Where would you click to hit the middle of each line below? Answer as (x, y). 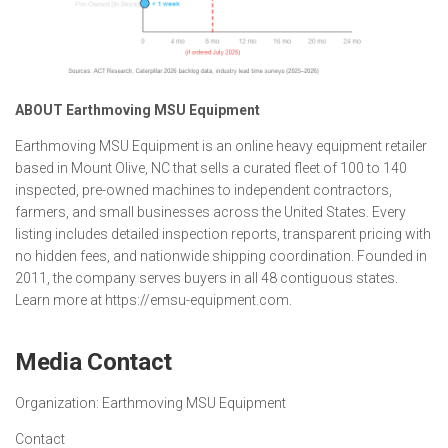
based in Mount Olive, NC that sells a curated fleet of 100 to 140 (211, 167)
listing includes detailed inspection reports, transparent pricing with (223, 233)
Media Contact (94, 361)
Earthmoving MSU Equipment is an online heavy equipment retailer (221, 145)
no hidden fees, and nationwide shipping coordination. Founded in (221, 255)
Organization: (57, 402)
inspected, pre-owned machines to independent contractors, (203, 189)
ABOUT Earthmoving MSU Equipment (137, 109)
